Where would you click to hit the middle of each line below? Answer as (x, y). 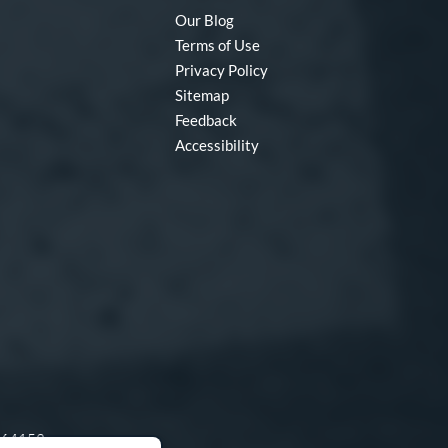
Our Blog (204, 19)
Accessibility (217, 144)
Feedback (206, 119)
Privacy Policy (221, 69)
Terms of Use (217, 44)
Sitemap (202, 94)
